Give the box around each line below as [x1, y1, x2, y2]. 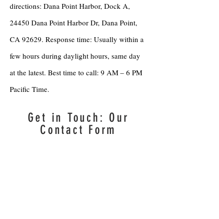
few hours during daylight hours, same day [10, 51, 140, 61]
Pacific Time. [10, 84, 49, 94]
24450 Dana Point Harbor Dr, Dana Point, [10, 18, 137, 27]
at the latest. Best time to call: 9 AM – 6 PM [10, 67, 142, 77]
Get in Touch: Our [27, 110, 129, 125]
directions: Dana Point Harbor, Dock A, [10, 1, 130, 11]
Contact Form [40, 123, 116, 137]
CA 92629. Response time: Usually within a [10, 34, 144, 44]
